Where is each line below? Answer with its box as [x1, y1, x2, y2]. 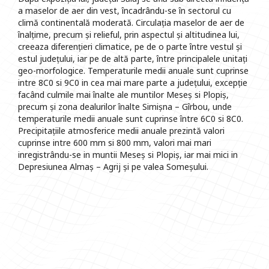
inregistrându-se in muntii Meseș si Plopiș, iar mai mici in [18, 149, 238, 161]
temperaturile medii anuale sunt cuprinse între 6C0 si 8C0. [18, 113, 243, 125]
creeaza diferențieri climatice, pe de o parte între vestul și [18, 41, 242, 53]
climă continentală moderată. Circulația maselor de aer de [18, 17, 244, 29]
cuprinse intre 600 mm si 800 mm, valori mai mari [18, 137, 211, 149]
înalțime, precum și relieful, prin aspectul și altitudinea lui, [18, 29, 240, 41]
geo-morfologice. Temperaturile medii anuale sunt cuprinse [18, 65, 249, 77]
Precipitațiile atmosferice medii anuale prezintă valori [18, 125, 225, 137]
